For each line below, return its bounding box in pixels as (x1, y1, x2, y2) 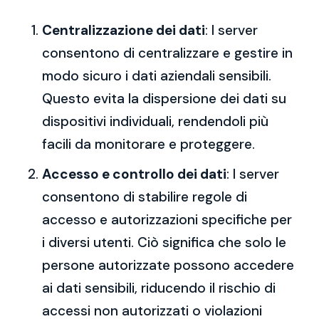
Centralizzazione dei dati (42, 21, 205, 39)
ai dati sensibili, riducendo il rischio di (42, 279, 276, 297)
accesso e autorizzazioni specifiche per (42, 211, 292, 229)
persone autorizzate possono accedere (42, 256, 294, 274)
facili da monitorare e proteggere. (42, 135, 255, 153)
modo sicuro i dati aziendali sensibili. (42, 67, 271, 85)
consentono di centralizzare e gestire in (42, 44, 293, 62)
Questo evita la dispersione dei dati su (42, 90, 286, 108)
